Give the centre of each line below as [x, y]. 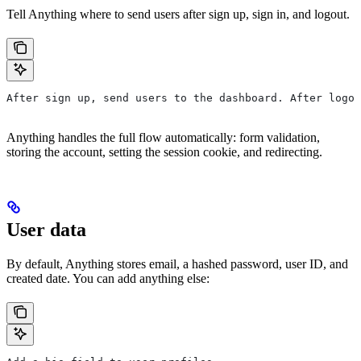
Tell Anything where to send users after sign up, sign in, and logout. [178, 15]
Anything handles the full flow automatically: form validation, [163, 138]
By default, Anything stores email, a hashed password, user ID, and [177, 264]
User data [46, 230]
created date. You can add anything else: [108, 279]
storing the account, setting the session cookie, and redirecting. [164, 152]
